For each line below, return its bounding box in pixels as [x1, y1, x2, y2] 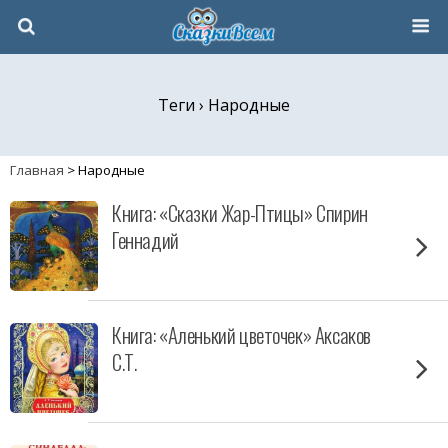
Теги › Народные [158, 94, 290, 116]
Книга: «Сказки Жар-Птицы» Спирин [112, 197, 368, 228]
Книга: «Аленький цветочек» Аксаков [112, 319, 371, 350]
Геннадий [112, 224, 179, 255]
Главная [10, 161, 64, 179]
